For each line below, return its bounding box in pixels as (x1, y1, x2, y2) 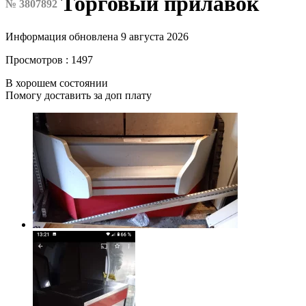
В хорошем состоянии (5, 77, 108, 89)
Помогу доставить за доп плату (5, 89, 152, 102)
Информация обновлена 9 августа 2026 (5, 31, 189, 43)
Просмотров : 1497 (5, 54, 93, 66)
